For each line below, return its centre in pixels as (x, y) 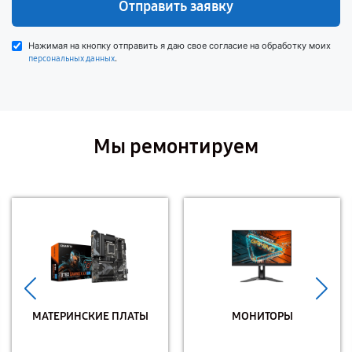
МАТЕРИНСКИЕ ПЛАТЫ (90, 316)
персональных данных (71, 59)
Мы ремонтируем (176, 147)
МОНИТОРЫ (262, 316)
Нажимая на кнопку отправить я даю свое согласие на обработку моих (180, 46)
